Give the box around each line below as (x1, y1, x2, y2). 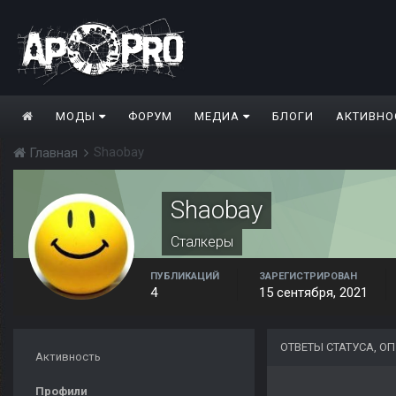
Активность (35, 350, 101, 364)
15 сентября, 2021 (259, 285, 368, 301)
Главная (26, 145, 81, 162)
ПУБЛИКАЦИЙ (150, 270, 219, 283)
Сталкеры (171, 233, 233, 251)
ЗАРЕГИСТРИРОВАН (259, 270, 357, 283)
